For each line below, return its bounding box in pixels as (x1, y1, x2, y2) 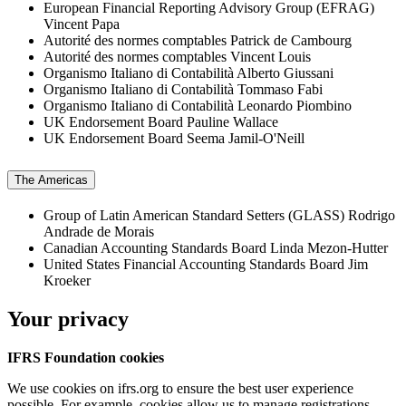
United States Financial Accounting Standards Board (43, 256, 344, 273)
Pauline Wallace (187, 114, 278, 130)
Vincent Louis (230, 49, 311, 65)
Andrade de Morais (43, 224, 154, 240)
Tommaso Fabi (237, 82, 323, 98)
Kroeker (43, 273, 91, 289)
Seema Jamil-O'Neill (187, 130, 304, 147)
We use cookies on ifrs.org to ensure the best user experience (7, 381, 353, 397)
